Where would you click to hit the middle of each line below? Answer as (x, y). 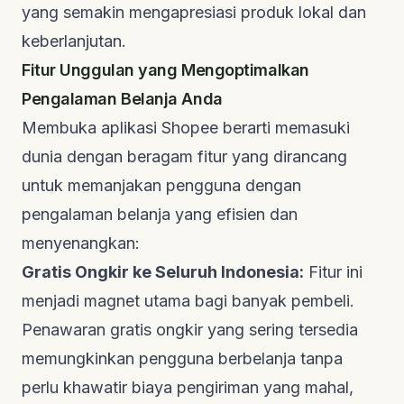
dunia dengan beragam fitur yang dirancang (184, 156)
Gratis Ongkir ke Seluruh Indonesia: (163, 271)
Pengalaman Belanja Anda (122, 98)
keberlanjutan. (74, 41)
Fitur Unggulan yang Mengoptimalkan (165, 69)
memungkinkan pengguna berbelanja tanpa (182, 358)
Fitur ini (333, 271)
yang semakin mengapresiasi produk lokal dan (194, 12)
